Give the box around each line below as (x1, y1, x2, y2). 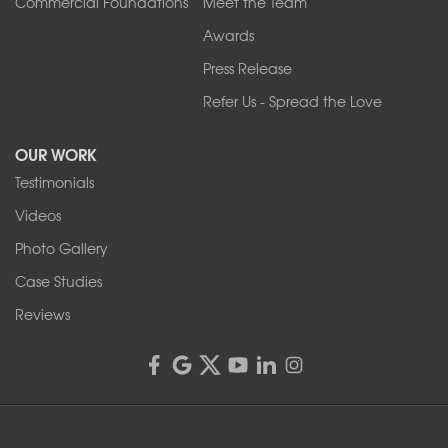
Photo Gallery (15, 237, 108, 258)
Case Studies (15, 270, 102, 291)
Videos (15, 204, 61, 225)
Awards (203, 24, 255, 45)
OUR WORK (15, 140, 97, 166)
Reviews (15, 303, 70, 324)
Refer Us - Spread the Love (203, 90, 383, 111)
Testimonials (15, 171, 94, 192)
